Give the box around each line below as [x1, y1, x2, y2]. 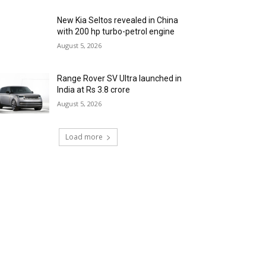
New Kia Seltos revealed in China [57, 15, 179, 26]
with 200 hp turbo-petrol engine [57, 27, 175, 37]
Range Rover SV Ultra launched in [57, 74, 182, 84]
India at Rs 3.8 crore [57, 85, 131, 95]
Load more [65, 132, 103, 142]
